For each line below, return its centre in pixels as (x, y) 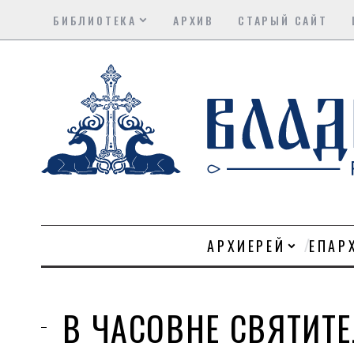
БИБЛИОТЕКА (95, 20)
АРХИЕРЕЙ (247, 245)
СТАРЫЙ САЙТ (283, 20)
